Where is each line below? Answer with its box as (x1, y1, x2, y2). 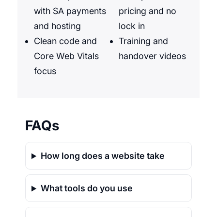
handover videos (119, 51, 186, 62)
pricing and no (119, 6, 176, 16)
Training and (119, 36, 168, 46)
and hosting (34, 21, 81, 31)
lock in (119, 21, 145, 31)
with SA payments (34, 6, 106, 16)
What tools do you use (41, 183, 133, 194)
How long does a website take (41, 151, 165, 161)
